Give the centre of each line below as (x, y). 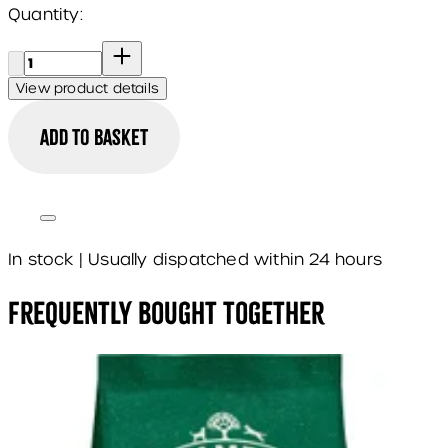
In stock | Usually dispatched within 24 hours (195, 260)
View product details (87, 89)
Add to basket (94, 137)
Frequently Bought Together (166, 312)
